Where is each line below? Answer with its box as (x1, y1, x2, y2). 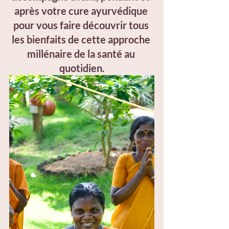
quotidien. (59, 62, 105, 74)
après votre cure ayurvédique (14, 5, 150, 17)
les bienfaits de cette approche (11, 33, 152, 45)
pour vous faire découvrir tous (13, 19, 151, 31)
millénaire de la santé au (27, 48, 137, 60)
